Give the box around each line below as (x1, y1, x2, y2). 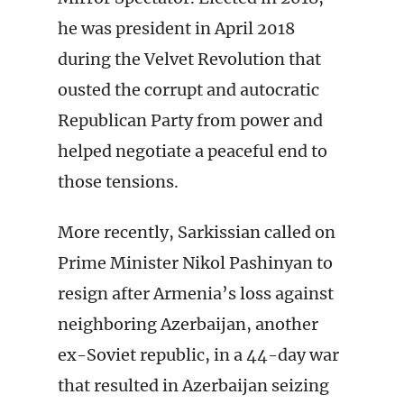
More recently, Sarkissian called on (58, 222, 335, 243)
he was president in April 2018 (58, 18, 295, 39)
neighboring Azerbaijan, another (58, 314, 318, 335)
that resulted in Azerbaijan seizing (58, 375, 329, 396)
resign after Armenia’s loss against (58, 283, 334, 304)
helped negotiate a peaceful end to (58, 141, 327, 161)
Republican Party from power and (58, 110, 323, 131)
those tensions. (58, 171, 179, 192)
